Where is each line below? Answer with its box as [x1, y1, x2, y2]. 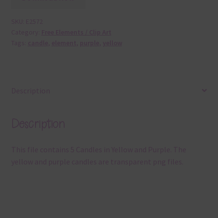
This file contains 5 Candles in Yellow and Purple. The [11, 145, 186, 155]
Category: [11, 28, 41, 37]
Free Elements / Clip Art [41, 28, 111, 37]
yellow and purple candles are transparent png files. [11, 157, 183, 167]
